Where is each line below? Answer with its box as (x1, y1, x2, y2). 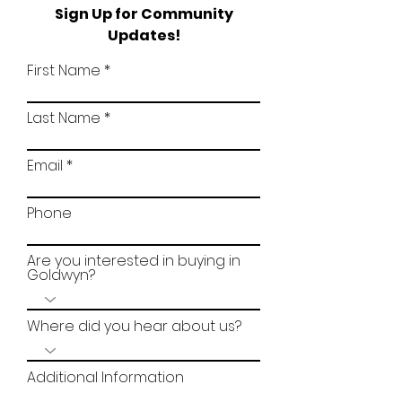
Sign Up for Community (54, 4, 233, 24)
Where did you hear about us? (27, 316, 241, 336)
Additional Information (27, 367, 184, 388)
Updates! (107, 25, 180, 46)
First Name (27, 60, 100, 81)
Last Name (27, 108, 100, 128)
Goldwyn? (27, 265, 95, 285)
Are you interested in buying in (27, 250, 240, 271)
